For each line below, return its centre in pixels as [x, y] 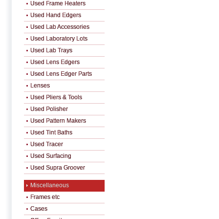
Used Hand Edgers [56, 15]
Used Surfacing [51, 156]
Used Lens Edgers [55, 62]
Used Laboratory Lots [59, 39]
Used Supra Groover [58, 168]
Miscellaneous [50, 185]
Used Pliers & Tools [56, 97]
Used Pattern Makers [58, 121]
